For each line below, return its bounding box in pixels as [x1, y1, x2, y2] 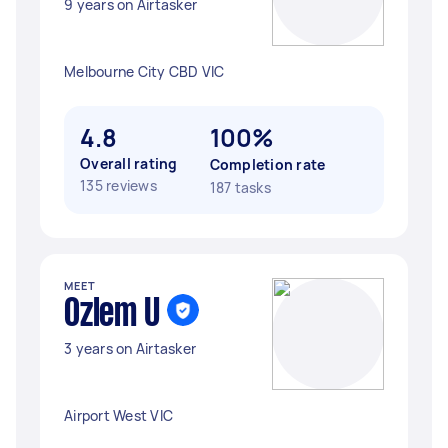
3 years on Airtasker [64, 339, 196, 358]
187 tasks [209, 178, 271, 197]
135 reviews [80, 176, 157, 195]
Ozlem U [64, 297, 160, 333]
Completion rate [209, 155, 326, 174]
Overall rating [80, 154, 178, 173]
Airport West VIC [64, 406, 173, 425]
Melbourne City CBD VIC [64, 62, 225, 81]
